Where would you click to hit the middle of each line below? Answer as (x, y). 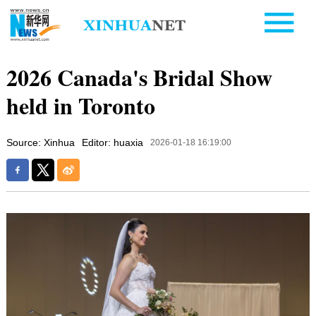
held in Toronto (80, 105)
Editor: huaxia (112, 142)
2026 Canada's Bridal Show (139, 77)
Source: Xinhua (40, 142)
